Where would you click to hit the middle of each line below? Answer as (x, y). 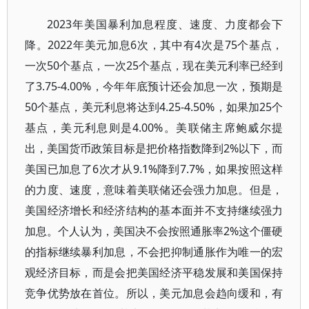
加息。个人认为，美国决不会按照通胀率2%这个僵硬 (154, 231)
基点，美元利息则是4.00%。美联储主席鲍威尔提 (154, 128)
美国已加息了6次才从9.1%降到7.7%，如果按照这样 (154, 169)
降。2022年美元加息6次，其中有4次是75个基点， (154, 45)
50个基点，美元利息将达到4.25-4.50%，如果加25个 (154, 107)
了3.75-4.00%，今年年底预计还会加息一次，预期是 (154, 86)
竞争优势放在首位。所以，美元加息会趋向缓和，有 (154, 293)
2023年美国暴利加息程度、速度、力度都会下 (165, 24)
